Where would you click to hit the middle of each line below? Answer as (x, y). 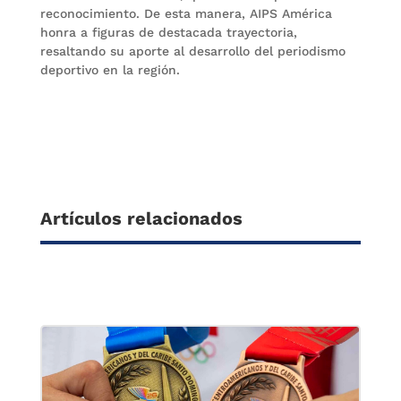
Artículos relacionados (141, 218)
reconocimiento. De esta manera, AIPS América (186, 13)
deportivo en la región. (110, 69)
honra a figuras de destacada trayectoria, (168, 32)
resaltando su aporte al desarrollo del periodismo (192, 51)
